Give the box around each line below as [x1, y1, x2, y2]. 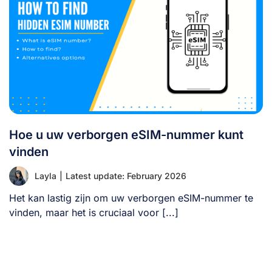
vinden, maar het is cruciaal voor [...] [9, 206, 178, 219]
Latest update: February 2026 [66, 170, 186, 181]
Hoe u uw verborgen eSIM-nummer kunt [9, 127, 243, 142]
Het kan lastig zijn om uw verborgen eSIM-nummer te [9, 191, 253, 204]
